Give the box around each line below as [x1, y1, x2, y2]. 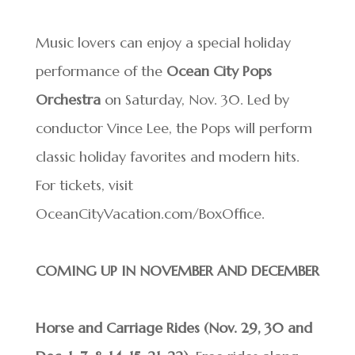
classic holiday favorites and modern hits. [35, 147, 300, 166]
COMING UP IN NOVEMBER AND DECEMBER [35, 261, 319, 280]
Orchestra [35, 90, 101, 109]
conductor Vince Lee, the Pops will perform [35, 119, 312, 137]
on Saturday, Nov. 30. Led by [100, 90, 289, 109]
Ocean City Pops [166, 62, 272, 80]
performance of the [35, 62, 166, 80]
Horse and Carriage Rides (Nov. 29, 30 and [35, 319, 312, 337]
